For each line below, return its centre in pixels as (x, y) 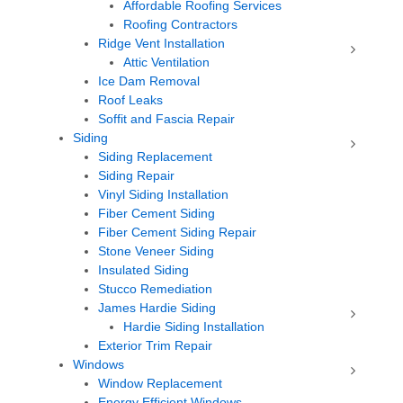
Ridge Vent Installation (161, 43)
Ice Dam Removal (149, 81)
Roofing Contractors (180, 24)
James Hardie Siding (157, 308)
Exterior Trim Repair (155, 345)
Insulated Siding (143, 270)
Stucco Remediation (155, 289)
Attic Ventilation (166, 62)
